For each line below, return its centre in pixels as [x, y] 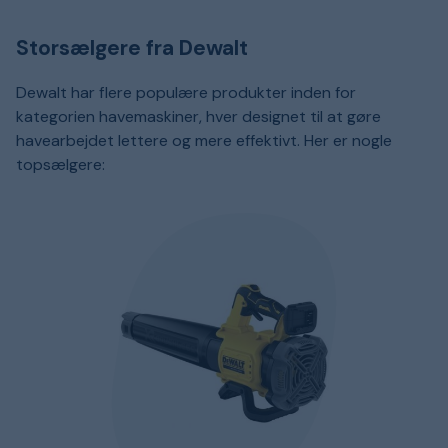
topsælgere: [60, 165]
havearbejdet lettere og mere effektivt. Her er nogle [204, 141]
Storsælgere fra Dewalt [132, 48]
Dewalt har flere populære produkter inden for [186, 93]
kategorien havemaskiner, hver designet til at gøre [198, 117]
